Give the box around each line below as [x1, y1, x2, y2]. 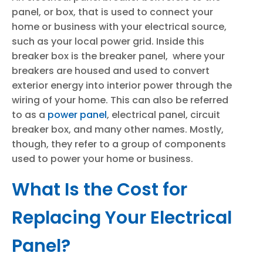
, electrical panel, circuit [107, 108, 220, 122]
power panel [48, 108, 107, 122]
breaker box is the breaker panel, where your [12, 49, 225, 63]
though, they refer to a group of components [12, 137, 226, 151]
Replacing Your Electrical [12, 205, 232, 230]
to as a [12, 108, 48, 122]
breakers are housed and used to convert [12, 64, 210, 77]
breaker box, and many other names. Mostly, [12, 123, 224, 136]
